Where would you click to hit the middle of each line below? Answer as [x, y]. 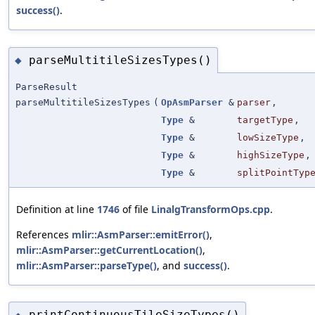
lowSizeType [268, 138]
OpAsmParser [192, 103]
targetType [265, 120]
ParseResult [46, 87]
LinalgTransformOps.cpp [211, 210]
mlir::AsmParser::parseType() [86, 266]
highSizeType [271, 155]
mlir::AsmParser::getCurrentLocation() [109, 250]
